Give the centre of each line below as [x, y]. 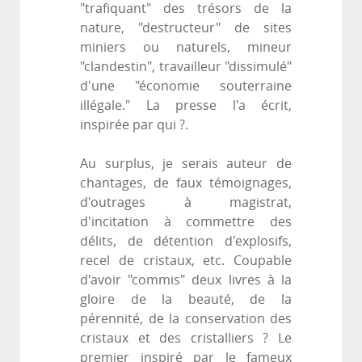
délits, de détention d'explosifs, [186, 242]
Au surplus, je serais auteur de [186, 164]
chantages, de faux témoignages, [186, 183]
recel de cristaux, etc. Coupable [186, 261]
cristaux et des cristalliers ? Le [186, 339]
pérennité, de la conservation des [186, 319]
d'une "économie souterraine [186, 86]
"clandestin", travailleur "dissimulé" [186, 67]
